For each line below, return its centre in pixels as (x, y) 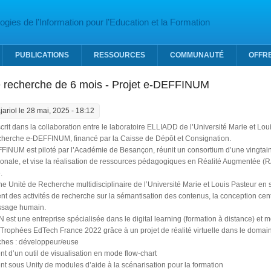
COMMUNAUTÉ (197, 55)
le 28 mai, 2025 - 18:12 (55, 111)
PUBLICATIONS (42, 55)
